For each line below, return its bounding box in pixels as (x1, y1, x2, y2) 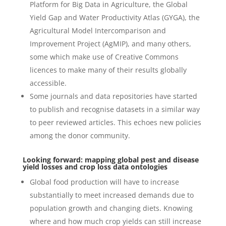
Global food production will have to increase (29, 177, 179, 187)
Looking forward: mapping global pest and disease (22, 155, 199, 165)
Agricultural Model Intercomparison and (29, 26, 166, 36)
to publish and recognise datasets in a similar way (29, 104, 200, 115)
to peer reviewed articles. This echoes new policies (29, 118, 201, 128)
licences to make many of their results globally (29, 65, 187, 75)
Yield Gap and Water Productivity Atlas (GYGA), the (29, 13, 200, 23)
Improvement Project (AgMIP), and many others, (29, 39, 191, 49)
